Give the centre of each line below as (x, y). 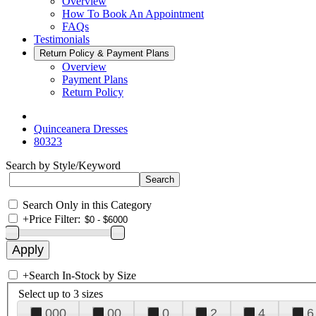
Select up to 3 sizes (61, 293)
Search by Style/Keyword (63, 165)
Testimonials (62, 39)
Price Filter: (55, 219)
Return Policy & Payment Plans (104, 53)
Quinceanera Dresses (81, 129)
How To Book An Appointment (133, 14)
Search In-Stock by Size (83, 275)
